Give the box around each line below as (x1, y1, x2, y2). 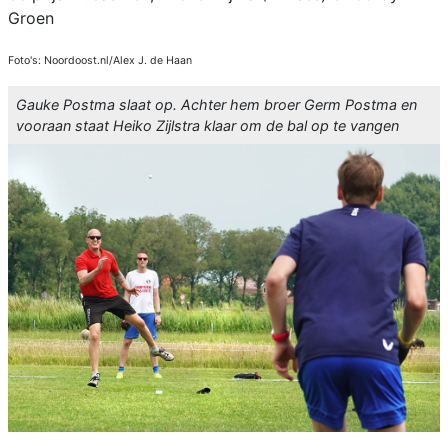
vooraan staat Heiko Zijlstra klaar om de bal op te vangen (16, 117, 399, 135)
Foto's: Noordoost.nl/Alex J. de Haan (8, 54, 192, 68)
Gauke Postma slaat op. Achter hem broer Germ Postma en (16, 96, 417, 114)
